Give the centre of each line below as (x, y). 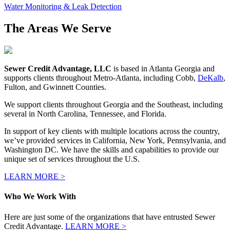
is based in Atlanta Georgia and (163, 69)
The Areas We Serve (58, 28)
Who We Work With (40, 197)
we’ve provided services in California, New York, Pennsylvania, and (115, 141)
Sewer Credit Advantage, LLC (58, 69)
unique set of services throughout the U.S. (72, 159)
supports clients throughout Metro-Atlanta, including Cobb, (101, 78)
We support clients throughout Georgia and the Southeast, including (113, 105)
